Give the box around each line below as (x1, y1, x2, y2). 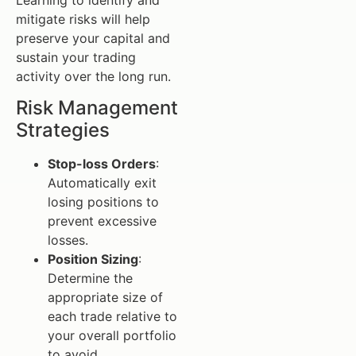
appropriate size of (48, 288, 163, 305)
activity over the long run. (16, 68, 171, 84)
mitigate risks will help (16, 10, 150, 27)
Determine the (48, 269, 133, 286)
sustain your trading (16, 48, 136, 65)
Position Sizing (48, 250, 138, 267)
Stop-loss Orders (48, 155, 156, 172)
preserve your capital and (16, 29, 170, 46)
